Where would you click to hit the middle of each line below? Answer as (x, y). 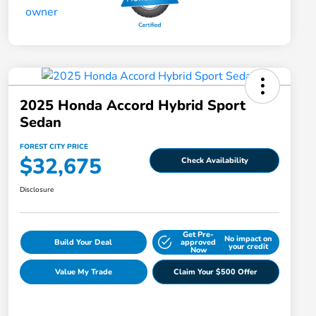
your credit (248, 246)
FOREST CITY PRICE (54, 147)
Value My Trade (83, 272)
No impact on (248, 238)
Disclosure (37, 190)
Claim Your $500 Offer (216, 272)
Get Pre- (199, 235)
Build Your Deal (84, 243)
